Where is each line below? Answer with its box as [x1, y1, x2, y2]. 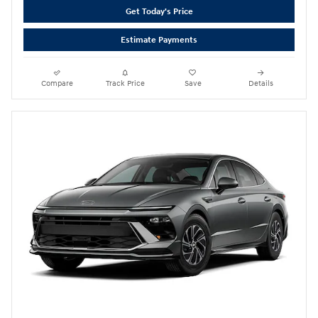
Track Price [105, 78, 145, 88]
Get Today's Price [125, 6, 193, 17]
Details [248, 78, 273, 88]
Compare [41, 78, 74, 88]
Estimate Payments [121, 34, 197, 45]
